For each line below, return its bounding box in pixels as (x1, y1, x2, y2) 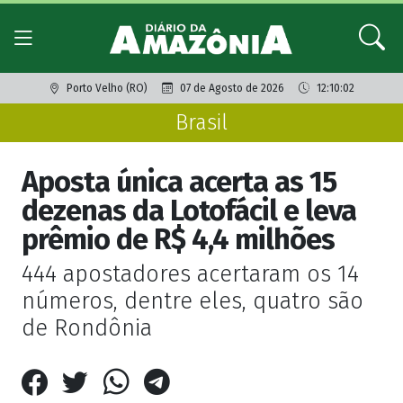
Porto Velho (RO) (66, 82, 148, 95)
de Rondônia (22, 314, 152, 343)
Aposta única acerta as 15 (22, 165, 336, 200)
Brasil (175, 110, 228, 136)
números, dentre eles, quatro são (22, 287, 363, 316)
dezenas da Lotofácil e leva (22, 193, 356, 228)
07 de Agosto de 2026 (179, 82, 284, 95)
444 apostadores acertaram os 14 (22, 260, 359, 289)
